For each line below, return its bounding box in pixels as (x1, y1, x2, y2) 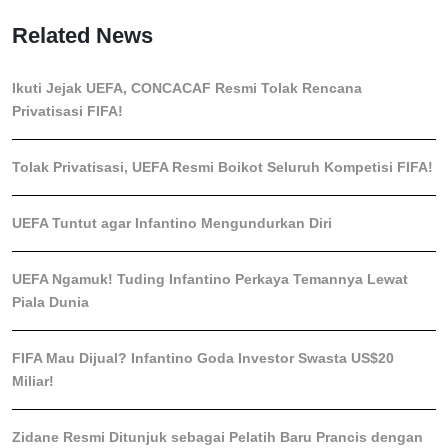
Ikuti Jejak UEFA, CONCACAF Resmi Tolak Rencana (12, 79, 362, 96)
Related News (12, 22, 153, 48)
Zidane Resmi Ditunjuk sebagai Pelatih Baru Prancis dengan (12, 428, 423, 445)
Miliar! (12, 372, 54, 389)
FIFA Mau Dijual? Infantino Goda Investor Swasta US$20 (12, 349, 394, 366)
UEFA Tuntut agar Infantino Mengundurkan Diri (12, 214, 332, 231)
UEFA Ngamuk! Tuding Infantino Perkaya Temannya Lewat (12, 270, 408, 287)
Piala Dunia (12, 293, 89, 310)
